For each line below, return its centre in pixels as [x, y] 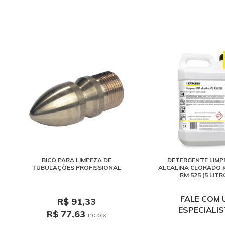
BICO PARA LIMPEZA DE [76, 160]
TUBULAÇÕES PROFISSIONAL [76, 167]
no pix [97, 215]
